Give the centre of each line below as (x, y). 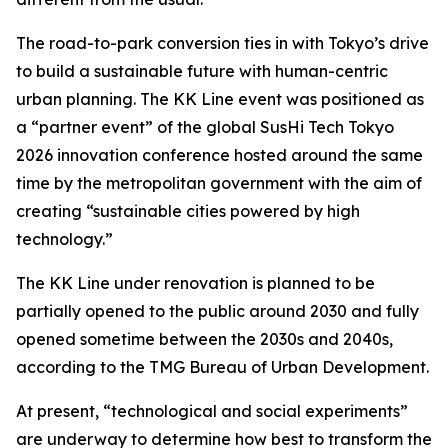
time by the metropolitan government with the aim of (219, 183)
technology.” (64, 239)
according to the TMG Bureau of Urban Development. (222, 367)
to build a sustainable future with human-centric (202, 71)
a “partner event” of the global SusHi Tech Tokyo (205, 127)
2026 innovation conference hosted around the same (219, 155)
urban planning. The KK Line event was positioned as (220, 99)
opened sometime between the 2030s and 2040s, (204, 339)
